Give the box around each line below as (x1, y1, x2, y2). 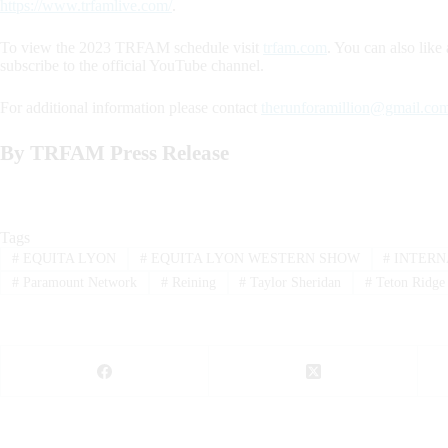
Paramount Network (18, 275, 137, 291)
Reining (167, 275, 216, 291)
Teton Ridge (372, 275, 446, 291)
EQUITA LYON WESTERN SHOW (146, 250, 360, 266)
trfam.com (263, 38, 327, 56)
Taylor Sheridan (246, 275, 342, 291)
